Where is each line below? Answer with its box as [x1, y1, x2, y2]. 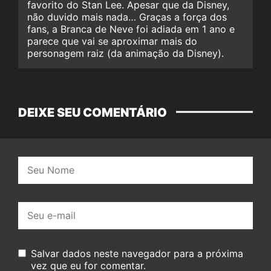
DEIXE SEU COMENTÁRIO [18, 105, 167, 120]
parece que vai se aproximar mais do [27, 34, 197, 47]
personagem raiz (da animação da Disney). [27, 47, 224, 59]
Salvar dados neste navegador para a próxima [30, 247, 243, 260]
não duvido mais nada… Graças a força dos [27, 10, 227, 23]
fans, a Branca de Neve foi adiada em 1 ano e [27, 22, 235, 35]
